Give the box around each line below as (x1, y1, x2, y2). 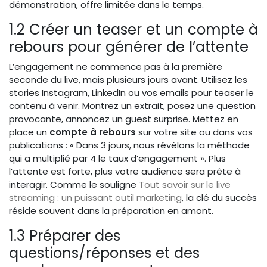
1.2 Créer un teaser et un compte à (9, 19, 258, 41)
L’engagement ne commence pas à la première (9, 60, 222, 73)
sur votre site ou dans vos (136, 126, 253, 139)
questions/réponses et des (9, 243, 200, 264)
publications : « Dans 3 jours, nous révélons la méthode (9, 139, 250, 152)
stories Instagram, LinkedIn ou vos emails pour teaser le (9, 86, 254, 100)
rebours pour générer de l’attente (9, 36, 249, 58)
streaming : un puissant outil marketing (9, 191, 182, 204)
